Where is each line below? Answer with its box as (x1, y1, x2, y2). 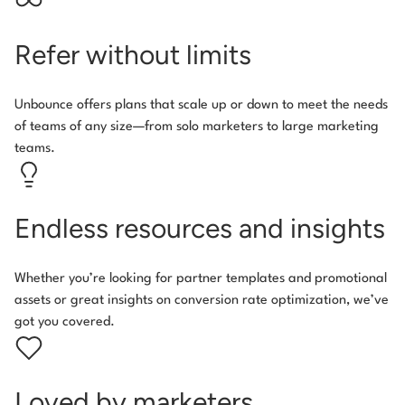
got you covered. (14, 315, 115, 329)
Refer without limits (14, 37, 251, 71)
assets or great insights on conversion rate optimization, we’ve (14, 293, 389, 307)
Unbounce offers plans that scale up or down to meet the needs (14, 98, 388, 112)
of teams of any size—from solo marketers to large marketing (14, 119, 379, 134)
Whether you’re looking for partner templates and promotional (14, 271, 387, 286)
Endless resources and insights (14, 211, 385, 245)
